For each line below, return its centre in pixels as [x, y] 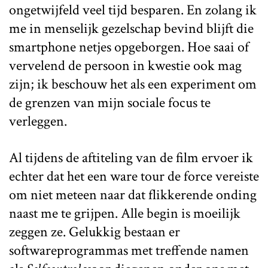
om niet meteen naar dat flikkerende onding [133, 194]
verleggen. [38, 121]
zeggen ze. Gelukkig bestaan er [95, 232]
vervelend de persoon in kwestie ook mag [125, 65]
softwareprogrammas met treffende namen [129, 250]
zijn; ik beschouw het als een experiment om [133, 84]
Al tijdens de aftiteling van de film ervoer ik [131, 157]
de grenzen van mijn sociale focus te [110, 102]
